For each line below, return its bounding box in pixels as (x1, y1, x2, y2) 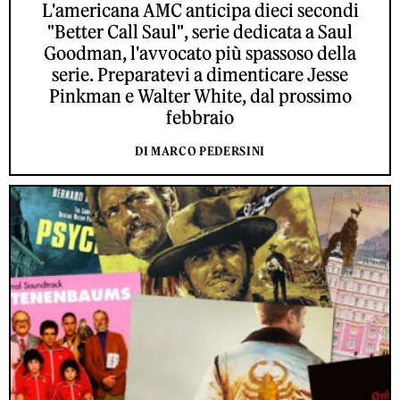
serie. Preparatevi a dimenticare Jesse (52, 63, 348, 87)
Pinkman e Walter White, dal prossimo (48, 85, 352, 108)
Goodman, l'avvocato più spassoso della (44, 42, 356, 65)
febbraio (166, 106, 234, 129)
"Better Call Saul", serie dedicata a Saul (47, 21, 353, 44)
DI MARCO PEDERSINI (135, 144, 265, 160)
